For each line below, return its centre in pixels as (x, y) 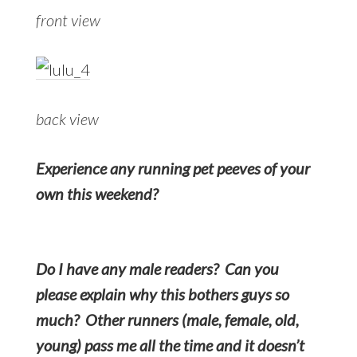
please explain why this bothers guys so (162, 294)
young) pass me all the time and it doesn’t (170, 345)
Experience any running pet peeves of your (173, 168)
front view (68, 20)
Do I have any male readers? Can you (157, 268)
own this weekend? (96, 193)
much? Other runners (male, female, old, (167, 319)
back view (67, 118)
